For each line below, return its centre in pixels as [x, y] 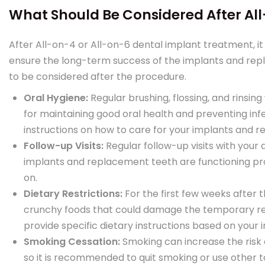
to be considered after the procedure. [98, 77]
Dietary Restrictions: [74, 194]
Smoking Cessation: [73, 242]
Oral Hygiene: [57, 98]
